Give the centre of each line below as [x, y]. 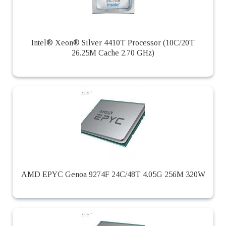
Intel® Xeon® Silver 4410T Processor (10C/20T [113, 42]
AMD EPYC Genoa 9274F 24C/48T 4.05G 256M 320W [113, 174]
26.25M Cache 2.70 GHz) [113, 52]
